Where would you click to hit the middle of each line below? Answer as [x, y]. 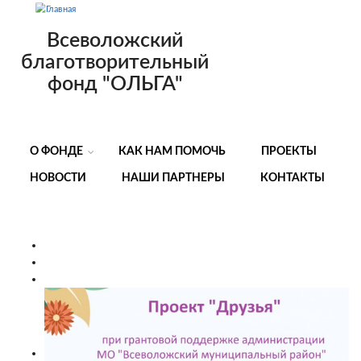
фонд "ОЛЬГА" [115, 84]
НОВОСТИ [58, 178]
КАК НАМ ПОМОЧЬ [172, 151]
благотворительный [115, 62]
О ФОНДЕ [56, 151]
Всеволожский [115, 40]
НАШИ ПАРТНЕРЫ [173, 178]
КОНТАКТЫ [293, 178]
